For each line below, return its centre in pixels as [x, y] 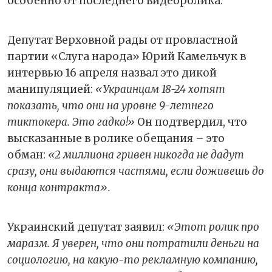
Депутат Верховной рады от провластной [123, 40]
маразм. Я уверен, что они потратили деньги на [133, 243]
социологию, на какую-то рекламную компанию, [133, 260]
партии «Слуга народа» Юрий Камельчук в [127, 56]
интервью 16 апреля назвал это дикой [112, 73]
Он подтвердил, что [191, 122]
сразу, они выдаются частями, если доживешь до [136, 171]
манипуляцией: [51, 89]
